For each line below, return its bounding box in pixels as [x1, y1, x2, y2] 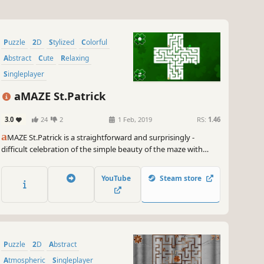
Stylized [53, 37, 74, 48]
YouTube [101, 173, 134, 183]
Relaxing [65, 53, 89, 64]
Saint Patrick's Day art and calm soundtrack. [1, 156, 154, 167]
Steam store [156, 173, 205, 183]
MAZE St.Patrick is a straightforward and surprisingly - [7, 132, 194, 143]
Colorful [86, 37, 107, 48]
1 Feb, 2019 [116, 115, 153, 124]
